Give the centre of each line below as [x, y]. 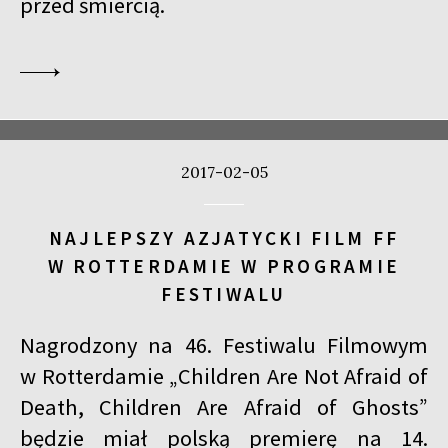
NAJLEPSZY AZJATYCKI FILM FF [224, 237]
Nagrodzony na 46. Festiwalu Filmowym [224, 345]
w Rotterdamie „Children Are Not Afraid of [224, 376]
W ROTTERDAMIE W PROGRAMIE [224, 265]
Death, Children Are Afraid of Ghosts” [224, 407]
